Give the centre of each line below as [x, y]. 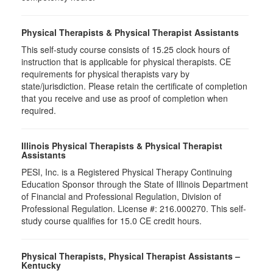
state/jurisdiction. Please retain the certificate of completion [134, 86]
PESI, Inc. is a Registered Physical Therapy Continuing [127, 172]
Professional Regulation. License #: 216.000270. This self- [134, 208]
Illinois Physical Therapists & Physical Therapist [122, 145]
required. [39, 110]
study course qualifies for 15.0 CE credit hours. [112, 220]
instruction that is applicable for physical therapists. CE [126, 61]
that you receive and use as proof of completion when [125, 98]
